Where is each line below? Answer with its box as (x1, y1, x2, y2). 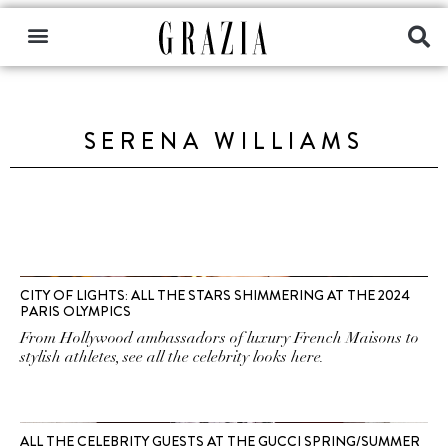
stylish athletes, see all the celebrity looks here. (20, 347, 324, 367)
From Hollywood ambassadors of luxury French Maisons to (20, 328, 419, 348)
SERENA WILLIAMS (83, 125, 365, 158)
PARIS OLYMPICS (20, 301, 131, 321)
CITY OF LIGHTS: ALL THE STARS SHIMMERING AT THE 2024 (20, 285, 410, 305)
